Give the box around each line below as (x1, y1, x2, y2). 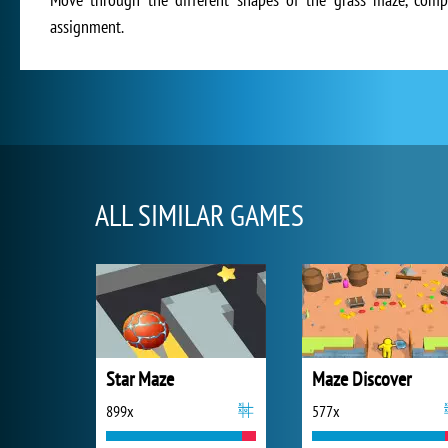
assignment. (50, 15, 124, 38)
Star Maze (106, 366, 174, 392)
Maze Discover (312, 366, 411, 392)
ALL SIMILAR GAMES (95, 195, 304, 234)
